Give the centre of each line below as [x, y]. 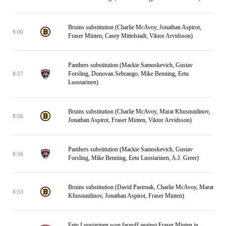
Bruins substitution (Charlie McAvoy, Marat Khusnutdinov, [139, 111]
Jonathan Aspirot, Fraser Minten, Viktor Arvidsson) [130, 120]
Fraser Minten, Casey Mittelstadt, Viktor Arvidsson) [130, 36]
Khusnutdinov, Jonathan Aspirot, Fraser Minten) [126, 196]
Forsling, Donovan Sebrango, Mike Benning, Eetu [128, 74]
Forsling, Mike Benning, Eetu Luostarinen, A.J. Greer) [133, 158]
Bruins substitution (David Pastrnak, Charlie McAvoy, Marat [141, 187]
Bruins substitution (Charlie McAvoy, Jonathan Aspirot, [135, 27]
